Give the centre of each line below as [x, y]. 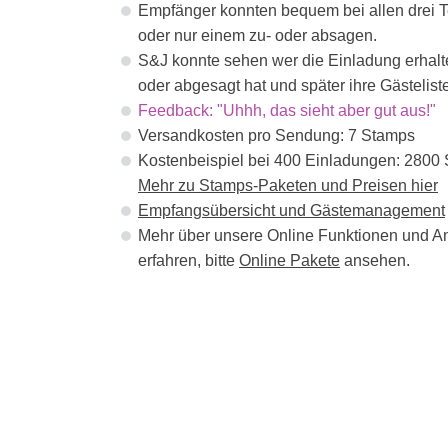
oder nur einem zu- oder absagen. [257, 36]
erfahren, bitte [188, 261]
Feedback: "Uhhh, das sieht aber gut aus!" [287, 111]
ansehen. [375, 261]
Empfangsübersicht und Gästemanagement [291, 211]
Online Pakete [289, 261]
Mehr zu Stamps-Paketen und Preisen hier [288, 186]
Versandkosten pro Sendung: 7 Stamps [276, 136]
